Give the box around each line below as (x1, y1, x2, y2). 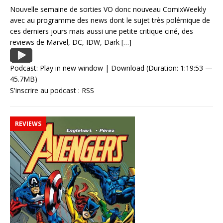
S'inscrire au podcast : (10, 86, 82, 96)
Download (111, 63, 144, 73)
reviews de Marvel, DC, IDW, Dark (10, 37, 121, 47)
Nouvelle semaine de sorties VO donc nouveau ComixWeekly (10, 4, 206, 14)
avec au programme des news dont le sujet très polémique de (10, 15, 210, 25)
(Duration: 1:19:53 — (144, 63, 213, 73)
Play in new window (40, 63, 103, 73)
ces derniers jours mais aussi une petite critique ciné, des (10, 26, 193, 36)
